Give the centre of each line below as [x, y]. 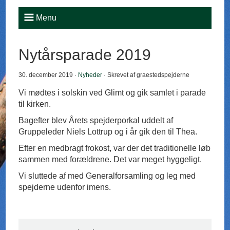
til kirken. [35, 104]
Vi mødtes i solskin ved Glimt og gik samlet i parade [112, 93]
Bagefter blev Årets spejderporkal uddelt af [96, 121]
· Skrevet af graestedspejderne [146, 75]
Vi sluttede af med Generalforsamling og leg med [107, 176]
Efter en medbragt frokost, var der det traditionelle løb [115, 148]
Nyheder [90, 75]
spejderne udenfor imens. [65, 187]
